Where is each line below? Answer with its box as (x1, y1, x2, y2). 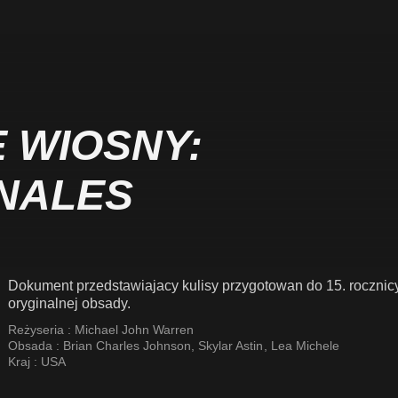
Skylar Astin (198, 338, 264, 353)
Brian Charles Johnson (63, 338, 191, 353)
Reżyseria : (8, 322, 75, 337)
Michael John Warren (75, 322, 194, 337)
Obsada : (8, 338, 63, 353)
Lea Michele (271, 338, 339, 353)
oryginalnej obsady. (8, 296, 131, 311)
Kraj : (8, 354, 41, 369)
